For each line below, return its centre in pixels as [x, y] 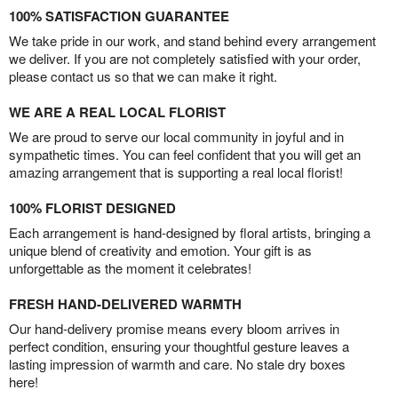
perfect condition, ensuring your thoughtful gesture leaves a [179, 346]
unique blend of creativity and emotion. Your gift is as [160, 251]
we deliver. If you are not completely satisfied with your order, [185, 59]
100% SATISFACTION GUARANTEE [119, 16]
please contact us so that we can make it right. [143, 76]
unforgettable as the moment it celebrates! [130, 268]
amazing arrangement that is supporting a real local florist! [176, 172]
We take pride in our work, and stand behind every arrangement [192, 41]
